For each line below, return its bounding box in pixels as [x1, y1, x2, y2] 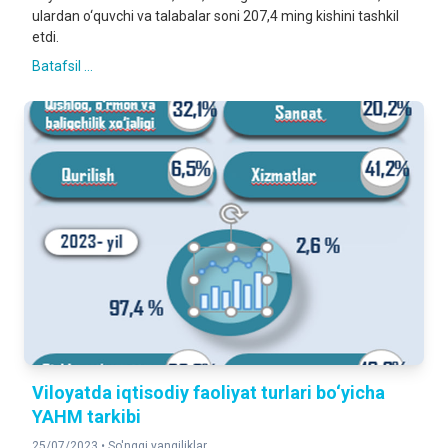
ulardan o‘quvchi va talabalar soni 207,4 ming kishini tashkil [32, 8, 399, 24]
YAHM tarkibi [32, 406, 141, 427]
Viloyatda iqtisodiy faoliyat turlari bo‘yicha [32, 382, 385, 403]
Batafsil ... [32, 58, 93, 74]
